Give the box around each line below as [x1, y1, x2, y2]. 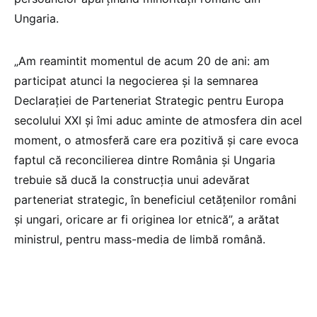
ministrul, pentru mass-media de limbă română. [14, 231, 265, 246]
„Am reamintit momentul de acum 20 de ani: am [14, 53, 270, 68]
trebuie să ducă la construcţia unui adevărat [14, 172, 250, 187]
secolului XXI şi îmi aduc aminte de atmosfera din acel [14, 113, 302, 127]
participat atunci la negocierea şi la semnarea [14, 73, 258, 88]
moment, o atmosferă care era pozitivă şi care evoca [14, 132, 299, 147]
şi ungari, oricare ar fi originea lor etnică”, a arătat [14, 212, 279, 226]
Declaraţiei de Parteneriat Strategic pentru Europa [14, 93, 284, 108]
